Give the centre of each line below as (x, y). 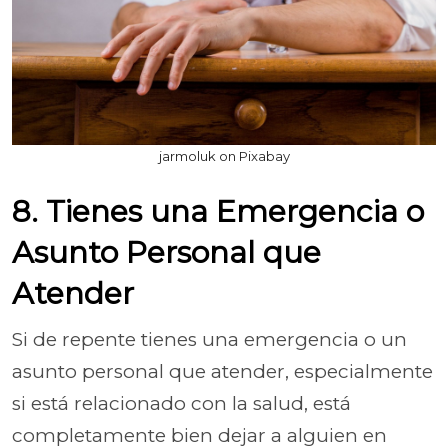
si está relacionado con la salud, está (181, 403)
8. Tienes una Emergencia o (218, 211)
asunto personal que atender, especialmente (222, 371)
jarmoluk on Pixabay (224, 156)
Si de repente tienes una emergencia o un (209, 339)
